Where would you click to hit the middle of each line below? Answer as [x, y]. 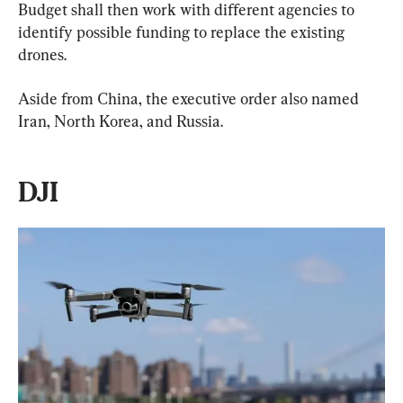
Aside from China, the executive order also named [190, 98]
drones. [42, 54]
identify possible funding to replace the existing [183, 31]
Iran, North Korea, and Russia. [121, 121]
